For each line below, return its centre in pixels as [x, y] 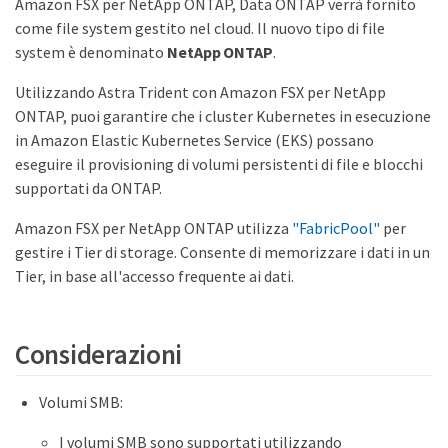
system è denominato [91, 52]
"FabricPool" [336, 228]
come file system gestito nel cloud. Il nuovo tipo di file [200, 28]
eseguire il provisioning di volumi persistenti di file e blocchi [219, 164]
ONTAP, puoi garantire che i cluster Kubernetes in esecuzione [223, 116]
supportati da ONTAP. [88, 188]
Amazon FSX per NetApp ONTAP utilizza [153, 228]
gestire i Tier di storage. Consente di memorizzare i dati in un [222, 252]
